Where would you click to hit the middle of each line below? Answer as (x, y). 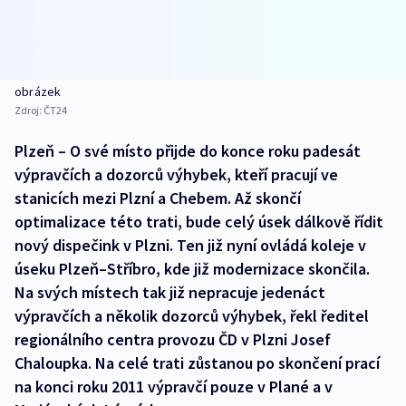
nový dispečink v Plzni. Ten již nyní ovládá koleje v (190, 246)
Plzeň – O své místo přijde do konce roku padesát (188, 151)
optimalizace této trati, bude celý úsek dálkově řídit (199, 222)
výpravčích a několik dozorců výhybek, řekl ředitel (192, 316)
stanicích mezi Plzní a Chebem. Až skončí (158, 198)
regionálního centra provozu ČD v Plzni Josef (173, 340)
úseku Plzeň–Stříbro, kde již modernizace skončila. (192, 269)
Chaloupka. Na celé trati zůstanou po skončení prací (197, 363)
